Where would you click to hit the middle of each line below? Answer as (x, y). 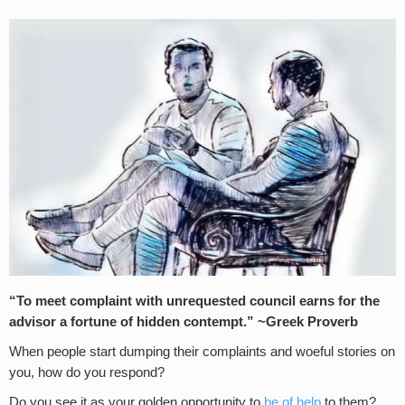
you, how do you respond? (87, 372)
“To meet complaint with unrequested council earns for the (194, 301)
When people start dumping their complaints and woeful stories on (202, 351)
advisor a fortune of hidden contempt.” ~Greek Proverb (184, 321)
